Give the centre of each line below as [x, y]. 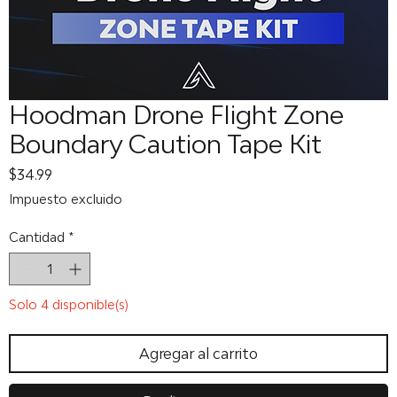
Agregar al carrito [198, 354]
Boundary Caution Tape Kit [165, 144]
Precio [73, 174]
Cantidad [37, 237]
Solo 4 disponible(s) [69, 304]
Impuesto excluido [66, 199]
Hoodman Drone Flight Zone [176, 115]
